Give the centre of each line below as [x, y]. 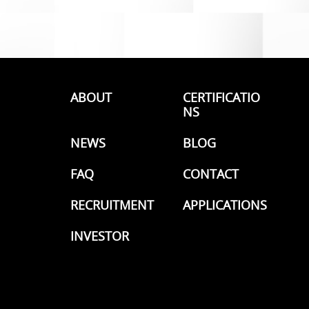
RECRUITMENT [112, 205]
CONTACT [211, 174]
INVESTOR [100, 236]
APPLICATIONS [225, 205]
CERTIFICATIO [221, 98]
